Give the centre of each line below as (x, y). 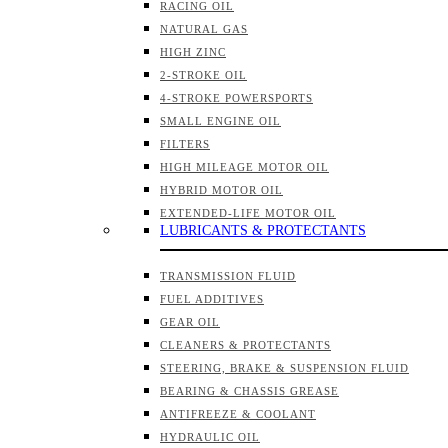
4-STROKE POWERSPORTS (236, 98)
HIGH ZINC (193, 52)
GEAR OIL (190, 322)
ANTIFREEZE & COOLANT (238, 414)
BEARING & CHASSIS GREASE (249, 391)
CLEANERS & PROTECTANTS (245, 345)
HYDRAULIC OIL (210, 437)
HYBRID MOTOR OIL (221, 190)
